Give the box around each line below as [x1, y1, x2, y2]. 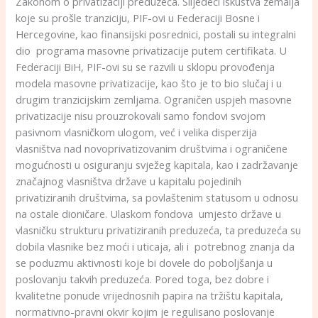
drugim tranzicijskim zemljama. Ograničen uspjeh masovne [16, 92, 292, 106]
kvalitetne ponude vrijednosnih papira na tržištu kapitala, [16, 287, 284, 302]
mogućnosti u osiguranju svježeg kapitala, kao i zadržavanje [16, 157, 299, 172]
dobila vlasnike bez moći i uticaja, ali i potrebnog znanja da [16, 238, 295, 253]
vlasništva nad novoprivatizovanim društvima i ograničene [16, 141, 288, 155]
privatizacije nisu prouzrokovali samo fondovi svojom [16, 108, 266, 123]
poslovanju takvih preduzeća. [16, 271, 155, 286]
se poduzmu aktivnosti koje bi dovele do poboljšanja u [16, 255, 273, 270]
